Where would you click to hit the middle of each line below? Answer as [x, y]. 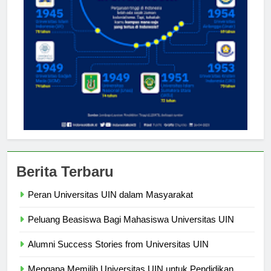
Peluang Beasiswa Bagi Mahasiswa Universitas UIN [131, 220]
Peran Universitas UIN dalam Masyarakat [110, 195]
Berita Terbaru [65, 172]
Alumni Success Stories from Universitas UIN [118, 244]
